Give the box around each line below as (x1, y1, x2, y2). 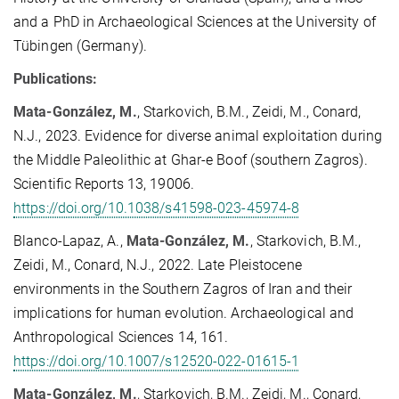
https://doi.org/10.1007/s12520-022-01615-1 (13, 352, 300, 370)
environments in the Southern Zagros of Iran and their (13, 280, 353, 297)
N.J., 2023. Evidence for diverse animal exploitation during (13, 126, 382, 144)
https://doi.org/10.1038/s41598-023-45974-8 (13, 199, 300, 216)
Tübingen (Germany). (13, 37, 147, 54)
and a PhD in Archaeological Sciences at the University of (13, 12, 376, 30)
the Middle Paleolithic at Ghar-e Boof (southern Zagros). (13, 151, 368, 168)
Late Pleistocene (198, 256, 302, 273)
